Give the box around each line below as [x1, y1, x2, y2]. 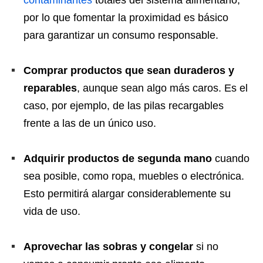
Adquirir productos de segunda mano [23, 153, 212, 165]
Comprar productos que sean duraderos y [23, 65, 234, 77]
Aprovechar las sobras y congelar [23, 241, 196, 253]
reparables [23, 82, 77, 95]
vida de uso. [23, 205, 80, 218]
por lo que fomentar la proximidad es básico [23, 12, 228, 24]
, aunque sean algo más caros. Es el [77, 82, 248, 95]
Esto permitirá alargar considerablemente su [23, 188, 231, 200]
